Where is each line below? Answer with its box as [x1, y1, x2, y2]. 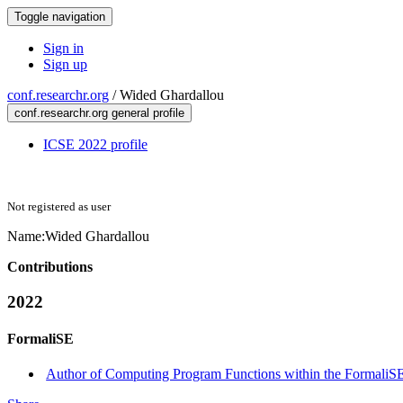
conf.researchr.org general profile [14, 106, 184, 120]
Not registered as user [7, 200, 111, 213]
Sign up [43, 57, 87, 72]
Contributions [7, 259, 93, 274]
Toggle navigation [14, 10, 105, 23]
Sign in [43, 40, 84, 56]
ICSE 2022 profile [43, 137, 148, 152]
